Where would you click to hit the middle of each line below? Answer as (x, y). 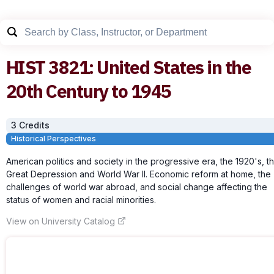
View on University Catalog (61, 221)
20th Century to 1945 (89, 91)
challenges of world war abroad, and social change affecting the (137, 187)
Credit (32, 125)
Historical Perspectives (54, 138)
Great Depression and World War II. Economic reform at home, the (139, 174)
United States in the (174, 67)
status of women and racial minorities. (81, 199)
